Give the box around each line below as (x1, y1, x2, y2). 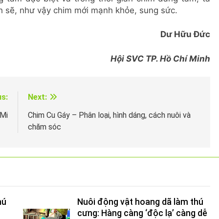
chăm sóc (28, 122, 61, 131)
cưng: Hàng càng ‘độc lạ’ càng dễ (77, 208, 207, 218)
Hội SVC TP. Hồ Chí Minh (109, 53, 210, 64)
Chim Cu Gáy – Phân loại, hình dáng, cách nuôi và (28, 110, 191, 120)
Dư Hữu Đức (160, 29, 210, 39)
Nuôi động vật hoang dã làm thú (77, 197, 203, 207)
